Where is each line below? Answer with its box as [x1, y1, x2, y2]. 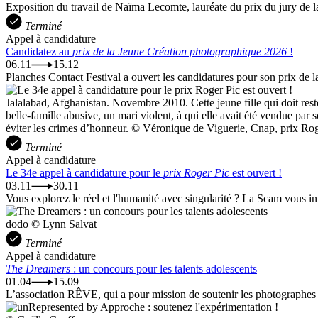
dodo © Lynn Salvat [6, 217, 97, 230]
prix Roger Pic [163, 166, 229, 179]
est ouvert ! [229, 166, 282, 179]
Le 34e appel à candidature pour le [6, 166, 163, 179]
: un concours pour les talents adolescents [70, 262, 257, 275]
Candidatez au [6, 45, 72, 57]
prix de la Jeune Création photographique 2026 [72, 45, 287, 57]
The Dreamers [6, 262, 70, 275]
